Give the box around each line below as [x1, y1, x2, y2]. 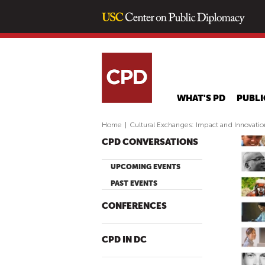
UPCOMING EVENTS [111, 163, 180, 171]
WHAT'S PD [177, 93, 226, 104]
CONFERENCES [102, 201, 167, 211]
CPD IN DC [102, 235, 147, 245]
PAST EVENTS [111, 179, 157, 188]
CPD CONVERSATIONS [102, 137, 198, 147]
